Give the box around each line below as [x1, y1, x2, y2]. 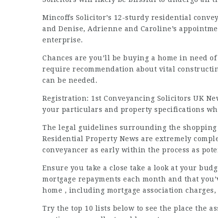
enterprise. [42, 36, 83, 44]
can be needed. [42, 76, 97, 84]
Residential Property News [42, 135, 139, 143]
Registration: [42, 94, 91, 102]
